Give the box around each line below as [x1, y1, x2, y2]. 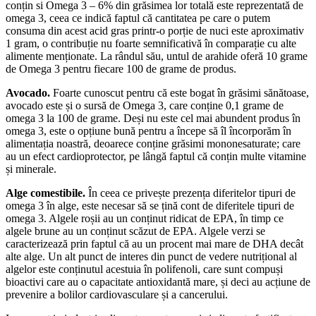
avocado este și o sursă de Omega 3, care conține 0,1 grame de [6, 99, 284, 111]
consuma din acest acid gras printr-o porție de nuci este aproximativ [6, 24, 304, 37]
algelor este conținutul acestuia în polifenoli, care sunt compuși [6, 262, 283, 275]
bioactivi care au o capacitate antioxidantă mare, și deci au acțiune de [6, 275, 310, 288]
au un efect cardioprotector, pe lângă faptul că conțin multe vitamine [6, 150, 306, 162]
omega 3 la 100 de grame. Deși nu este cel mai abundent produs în [6, 111, 300, 124]
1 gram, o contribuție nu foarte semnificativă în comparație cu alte [6, 37, 296, 49]
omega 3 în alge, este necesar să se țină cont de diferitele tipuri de [6, 199, 294, 212]
